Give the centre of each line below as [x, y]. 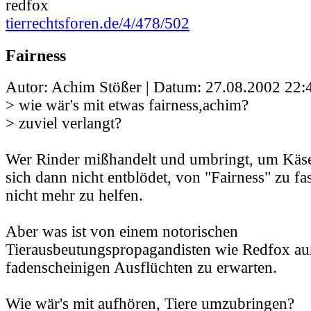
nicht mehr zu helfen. [74, 195]
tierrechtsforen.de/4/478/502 [98, 24]
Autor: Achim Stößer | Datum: [106, 87]
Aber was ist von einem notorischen [122, 231]
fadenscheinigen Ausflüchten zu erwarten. [141, 267]
